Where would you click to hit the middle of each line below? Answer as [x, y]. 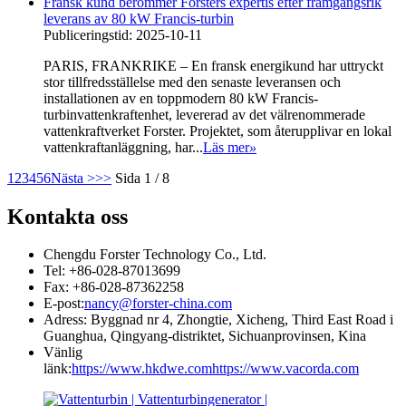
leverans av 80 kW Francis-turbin [139, 18]
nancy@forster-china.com [158, 304]
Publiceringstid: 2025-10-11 [123, 34]
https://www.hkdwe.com [142, 369]
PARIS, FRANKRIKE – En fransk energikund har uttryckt [213, 65]
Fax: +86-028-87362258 [114, 287]
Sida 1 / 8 [142, 178]
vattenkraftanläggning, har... [123, 147]
